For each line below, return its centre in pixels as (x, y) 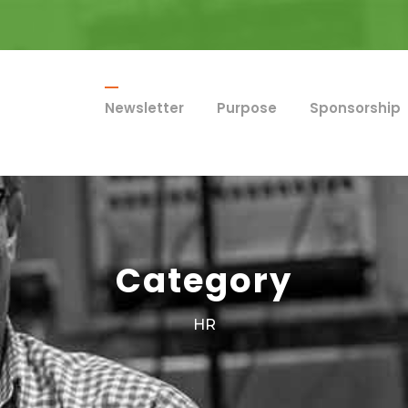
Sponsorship (355, 108)
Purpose (247, 108)
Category (204, 281)
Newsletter (144, 108)
